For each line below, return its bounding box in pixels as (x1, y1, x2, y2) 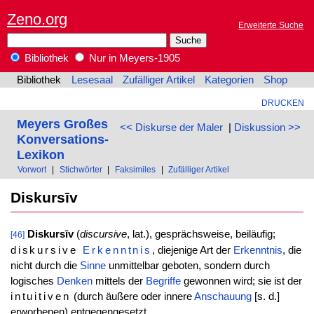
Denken (56, 275, 93, 287)
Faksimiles (114, 165, 156, 175)
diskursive (10, 245, 83, 257)
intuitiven (10, 291, 71, 303)
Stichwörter (59, 165, 102, 175)
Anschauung (194, 291, 252, 303)
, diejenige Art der (152, 245, 234, 257)
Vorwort (18, 165, 47, 175)
